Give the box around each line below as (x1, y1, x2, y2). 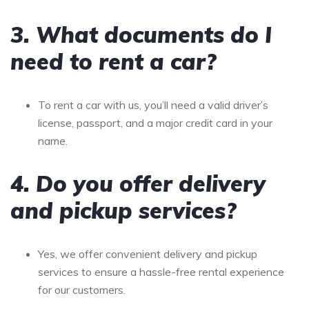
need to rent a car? (10, 47, 216, 75)
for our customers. (38, 282, 126, 297)
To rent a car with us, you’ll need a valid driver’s (38, 97, 268, 112)
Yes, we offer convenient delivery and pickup (38, 246, 257, 261)
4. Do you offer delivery (10, 169, 266, 197)
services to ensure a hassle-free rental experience (38, 264, 284, 279)
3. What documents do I (10, 20, 272, 48)
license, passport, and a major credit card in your (38, 115, 272, 130)
